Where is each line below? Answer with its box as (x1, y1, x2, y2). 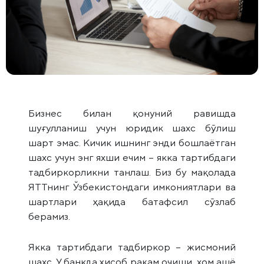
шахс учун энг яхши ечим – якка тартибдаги (28, 151, 236, 164)
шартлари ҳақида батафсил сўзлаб (28, 196, 236, 208)
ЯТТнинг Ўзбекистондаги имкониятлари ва (28, 181, 236, 193)
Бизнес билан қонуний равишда (28, 107, 236, 120)
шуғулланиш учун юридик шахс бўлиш (28, 122, 236, 134)
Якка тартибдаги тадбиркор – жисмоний (28, 240, 236, 253)
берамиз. (28, 210, 71, 223)
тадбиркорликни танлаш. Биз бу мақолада (28, 166, 236, 179)
